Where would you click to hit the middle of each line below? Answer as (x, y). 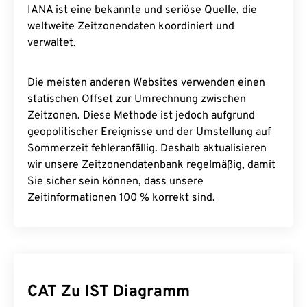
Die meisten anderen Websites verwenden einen (146, 83)
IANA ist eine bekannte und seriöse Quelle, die (142, 10)
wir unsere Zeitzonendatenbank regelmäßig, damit (151, 165)
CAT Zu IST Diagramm (109, 292)
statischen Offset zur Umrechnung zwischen (137, 99)
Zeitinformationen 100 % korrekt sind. (121, 198)
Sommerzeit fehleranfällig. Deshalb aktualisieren (147, 149)
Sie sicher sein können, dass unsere (115, 182)
